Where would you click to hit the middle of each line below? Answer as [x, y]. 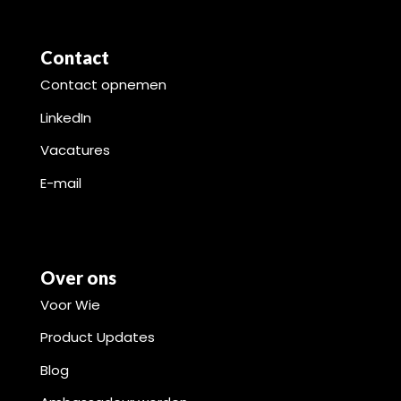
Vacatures [75, 150]
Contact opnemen [103, 85]
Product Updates [98, 337]
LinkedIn [66, 117]
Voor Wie [70, 304]
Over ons [78, 277]
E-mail [61, 183]
